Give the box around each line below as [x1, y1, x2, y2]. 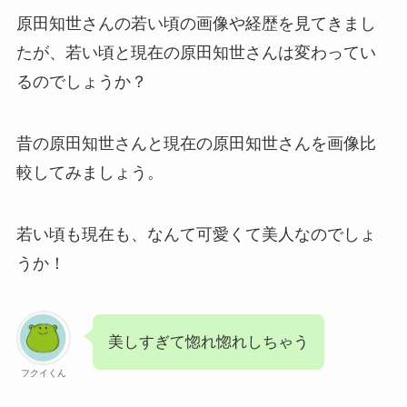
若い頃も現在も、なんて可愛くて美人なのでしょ [15, 224, 376, 243]
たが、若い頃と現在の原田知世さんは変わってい [15, 44, 376, 63]
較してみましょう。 [15, 164, 164, 183]
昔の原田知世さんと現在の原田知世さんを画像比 [15, 134, 376, 154]
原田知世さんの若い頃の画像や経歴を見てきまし [15, 15, 376, 34]
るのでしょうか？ [15, 73, 147, 92]
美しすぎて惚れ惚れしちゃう [107, 333, 309, 351]
